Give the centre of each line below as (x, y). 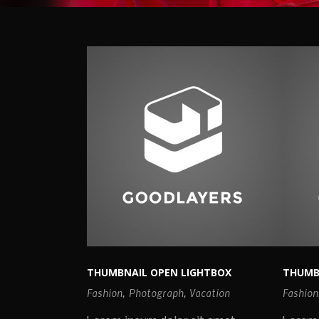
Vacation (210, 292)
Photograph (156, 292)
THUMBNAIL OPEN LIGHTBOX (159, 272)
